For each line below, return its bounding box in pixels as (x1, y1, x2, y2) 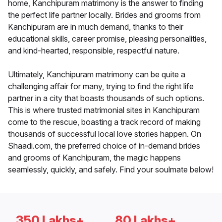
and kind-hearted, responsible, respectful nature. (8, 46, 179, 56)
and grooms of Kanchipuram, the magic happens (8, 153, 181, 163)
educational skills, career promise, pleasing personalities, (8, 34, 207, 44)
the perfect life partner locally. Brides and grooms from (8, 10, 201, 20)
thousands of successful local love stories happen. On (8, 129, 201, 139)
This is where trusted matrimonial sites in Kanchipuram (8, 105, 200, 115)
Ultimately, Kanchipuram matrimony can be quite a (8, 69, 185, 80)
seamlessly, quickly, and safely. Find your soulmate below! (8, 165, 214, 175)
